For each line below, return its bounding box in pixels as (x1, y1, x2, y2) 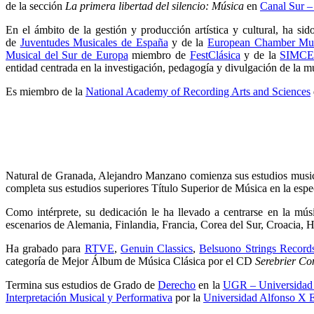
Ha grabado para (6, 243, 85, 254)
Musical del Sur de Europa (6, 49, 128, 61)
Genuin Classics (120, 243, 193, 254)
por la (172, 292, 203, 303)
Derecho (158, 279, 196, 291)
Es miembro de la (6, 86, 86, 97)
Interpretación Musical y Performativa (6, 292, 172, 303)
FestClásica (189, 49, 240, 61)
